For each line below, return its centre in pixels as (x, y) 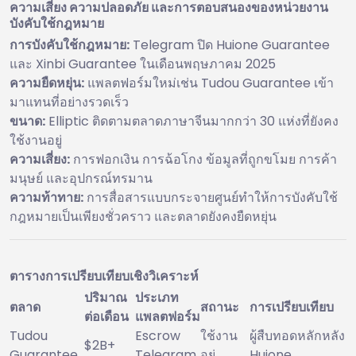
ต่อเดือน (106, 316)
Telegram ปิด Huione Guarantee (230, 44)
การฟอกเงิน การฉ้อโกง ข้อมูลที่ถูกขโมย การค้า (203, 159)
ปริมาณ (106, 297)
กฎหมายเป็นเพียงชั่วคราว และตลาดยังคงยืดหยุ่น (143, 216)
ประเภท (157, 297)
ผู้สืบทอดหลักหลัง (297, 335)
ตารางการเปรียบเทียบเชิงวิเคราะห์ (104, 275)
